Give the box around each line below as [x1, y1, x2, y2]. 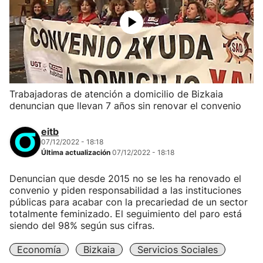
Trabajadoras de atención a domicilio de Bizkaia [9, 88, 223, 100]
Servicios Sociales [137, 244, 218, 255]
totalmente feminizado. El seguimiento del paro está [9, 208, 242, 220]
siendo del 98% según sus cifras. [9, 220, 154, 231]
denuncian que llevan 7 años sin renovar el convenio [9, 100, 241, 112]
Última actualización [41, 148, 112, 157]
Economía [17, 244, 61, 255]
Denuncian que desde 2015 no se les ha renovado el [9, 173, 241, 184]
